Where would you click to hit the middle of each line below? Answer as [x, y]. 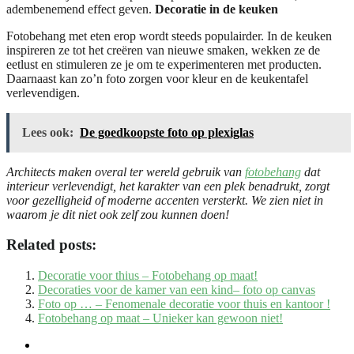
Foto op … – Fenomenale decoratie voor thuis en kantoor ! [184, 304]
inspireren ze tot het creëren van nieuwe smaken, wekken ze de [163, 50]
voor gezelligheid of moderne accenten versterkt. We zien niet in [165, 200]
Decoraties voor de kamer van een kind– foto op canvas [177, 290]
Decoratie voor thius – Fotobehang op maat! [148, 276]
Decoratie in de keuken [217, 9]
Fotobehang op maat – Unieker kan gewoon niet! [160, 318]
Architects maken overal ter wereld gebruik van [126, 171]
